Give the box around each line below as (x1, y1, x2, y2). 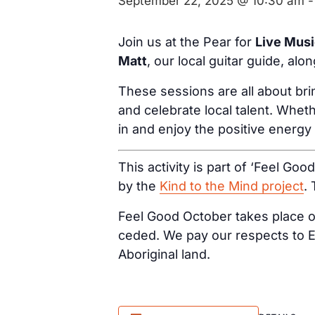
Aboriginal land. (118, 246, 210, 262)
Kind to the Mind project (160, 178, 304, 193)
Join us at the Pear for (118, 34, 255, 49)
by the (118, 178, 160, 193)
